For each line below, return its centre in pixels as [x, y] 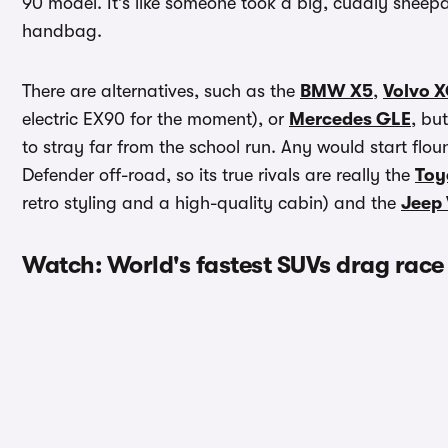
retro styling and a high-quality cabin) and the [211, 203]
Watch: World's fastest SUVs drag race [233, 265]
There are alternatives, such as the [161, 91]
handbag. [64, 31]
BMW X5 [336, 91]
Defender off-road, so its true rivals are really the [218, 175]
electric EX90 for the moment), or [155, 119]
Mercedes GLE [350, 119]
